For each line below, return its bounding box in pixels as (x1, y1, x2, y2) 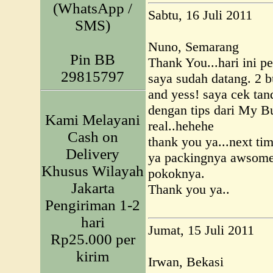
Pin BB (70, 51, 115, 68)
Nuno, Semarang (148, 39, 239, 54)
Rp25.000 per (50, 231, 135, 247)
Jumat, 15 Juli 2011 (148, 222, 254, 238)
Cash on (67, 129, 118, 145)
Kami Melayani (45, 112, 140, 128)
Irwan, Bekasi (148, 254, 224, 269)
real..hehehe (148, 118, 214, 133)
